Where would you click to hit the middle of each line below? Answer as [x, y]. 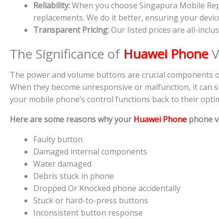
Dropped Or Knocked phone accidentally [107, 188]
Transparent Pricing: [71, 30]
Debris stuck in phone [74, 176]
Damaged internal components [90, 152]
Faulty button [58, 140]
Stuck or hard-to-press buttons [91, 201]
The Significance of [66, 54]
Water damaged [62, 164]
